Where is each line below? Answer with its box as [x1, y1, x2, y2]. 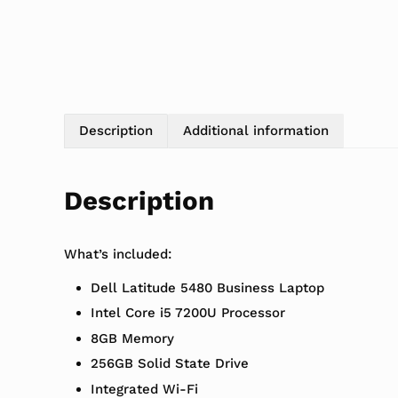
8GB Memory [90, 330, 174, 346]
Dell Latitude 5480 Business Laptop [90, 279, 324, 296]
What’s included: [64, 245, 171, 262]
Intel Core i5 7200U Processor [90, 305, 285, 322]
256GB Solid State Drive [90, 355, 249, 372]
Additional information [183, 122, 329, 139]
